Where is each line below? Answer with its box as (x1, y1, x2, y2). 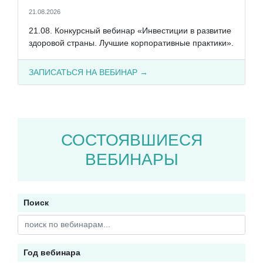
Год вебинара (23, 247, 80, 257)
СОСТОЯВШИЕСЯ (60, 131, 203, 149)
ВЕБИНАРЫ (85, 150, 178, 168)
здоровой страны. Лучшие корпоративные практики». (28, 38, 234, 48)
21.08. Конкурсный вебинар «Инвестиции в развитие (28, 25, 231, 35)
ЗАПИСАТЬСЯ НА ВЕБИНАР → (28, 67, 148, 77)
